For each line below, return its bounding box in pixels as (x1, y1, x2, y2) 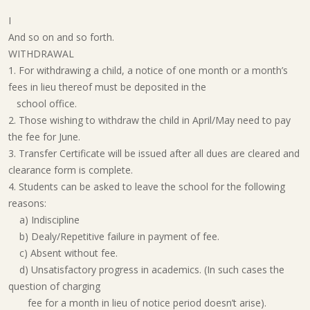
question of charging (8, 280, 100, 293)
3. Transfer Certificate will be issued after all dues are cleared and (8, 147, 300, 160)
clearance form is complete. (8, 163, 133, 176)
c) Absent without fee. (8, 246, 118, 259)
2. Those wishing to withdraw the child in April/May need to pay (8, 113, 291, 127)
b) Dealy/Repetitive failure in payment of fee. (8, 230, 219, 243)
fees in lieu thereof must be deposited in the (8, 80, 206, 93)
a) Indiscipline (19, 213, 80, 226)
